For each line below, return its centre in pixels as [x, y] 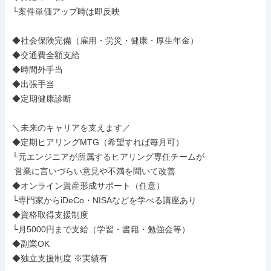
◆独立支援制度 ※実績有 [60, 258]
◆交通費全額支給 [46, 55]
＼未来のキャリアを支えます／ [71, 128]
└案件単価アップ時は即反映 [66, 11]
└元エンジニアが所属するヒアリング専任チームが [108, 157]
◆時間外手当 [38, 70]
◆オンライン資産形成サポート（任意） [88, 186]
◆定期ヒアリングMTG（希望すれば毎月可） [98, 142]
